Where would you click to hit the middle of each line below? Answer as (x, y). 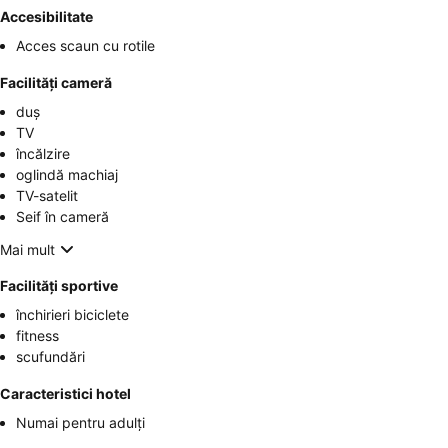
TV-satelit (47, 195)
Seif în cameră (62, 216)
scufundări (50, 356)
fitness (37, 335)
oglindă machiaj (67, 174)
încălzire (43, 153)
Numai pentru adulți (80, 422)
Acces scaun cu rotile (85, 45)
